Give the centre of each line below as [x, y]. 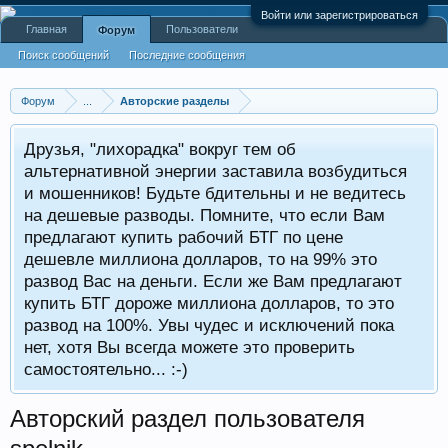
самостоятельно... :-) [106, 369]
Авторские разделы [174, 101]
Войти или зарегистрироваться [339, 15]
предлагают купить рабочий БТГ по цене [183, 237]
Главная [46, 29]
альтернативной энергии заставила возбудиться [215, 171]
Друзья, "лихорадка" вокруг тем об [160, 149]
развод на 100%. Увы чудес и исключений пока [209, 325]
